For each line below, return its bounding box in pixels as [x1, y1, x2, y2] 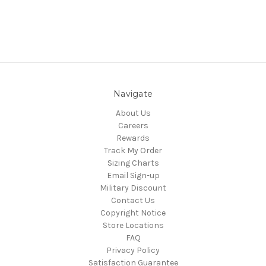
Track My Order [104, 145, 162, 156]
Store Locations [102, 220, 164, 230]
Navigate [113, 88, 153, 99]
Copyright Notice [100, 207, 166, 218]
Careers [118, 120, 148, 131]
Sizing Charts [107, 157, 159, 168]
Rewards [116, 132, 150, 143]
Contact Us [111, 195, 155, 205]
